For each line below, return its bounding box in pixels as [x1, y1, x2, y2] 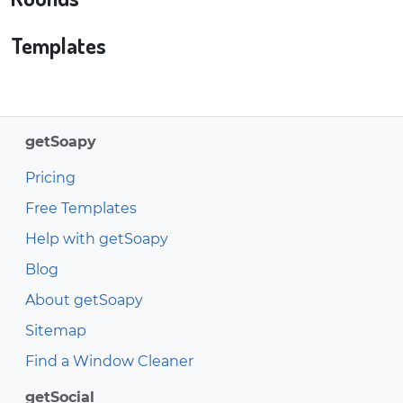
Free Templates [25, 200, 137, 217]
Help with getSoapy [25, 230, 168, 247]
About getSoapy [25, 291, 143, 309]
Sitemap [25, 322, 86, 339]
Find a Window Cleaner [25, 353, 193, 370]
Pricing [25, 169, 76, 186]
